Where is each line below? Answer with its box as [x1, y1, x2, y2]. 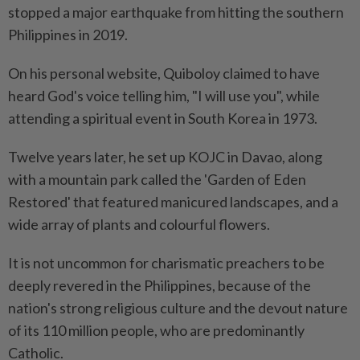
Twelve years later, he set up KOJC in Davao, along [8, 148, 322, 166]
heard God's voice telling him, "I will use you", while [8, 87, 320, 105]
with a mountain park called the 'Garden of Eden [8, 170, 306, 189]
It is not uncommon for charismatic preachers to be [8, 254, 325, 272]
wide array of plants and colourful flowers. [8, 215, 270, 234]
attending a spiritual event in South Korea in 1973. [8, 109, 317, 128]
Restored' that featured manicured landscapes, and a [8, 193, 338, 211]
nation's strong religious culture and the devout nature [8, 299, 348, 317]
